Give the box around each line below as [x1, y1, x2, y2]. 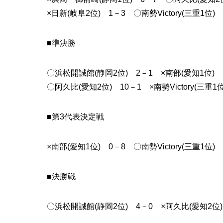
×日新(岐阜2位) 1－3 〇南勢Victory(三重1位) [46, 9, 215, 18]
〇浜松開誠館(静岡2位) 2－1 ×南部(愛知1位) [46, 69, 215, 78]
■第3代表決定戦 [46, 112, 104, 121]
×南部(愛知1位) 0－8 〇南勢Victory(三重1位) [46, 142, 215, 151]
